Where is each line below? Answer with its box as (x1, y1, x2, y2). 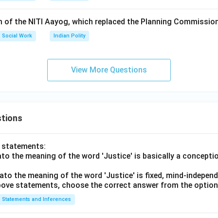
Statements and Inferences (2, 196, 71, 202)
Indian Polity (54, 33, 85, 39)
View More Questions (71, 65, 147, 74)
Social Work (2, 33, 32, 39)
